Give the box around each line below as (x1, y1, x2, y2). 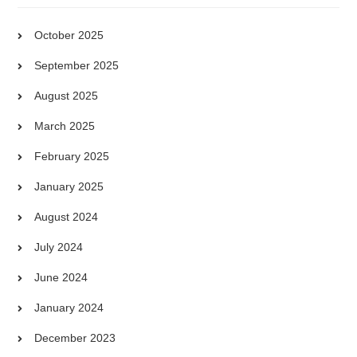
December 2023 (34, 331, 116, 344)
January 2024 (34, 300, 104, 314)
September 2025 (34, 58, 120, 72)
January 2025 (34, 179, 104, 193)
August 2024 (34, 210, 99, 223)
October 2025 (34, 28, 104, 41)
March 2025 (34, 119, 96, 132)
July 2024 (34, 240, 84, 253)
